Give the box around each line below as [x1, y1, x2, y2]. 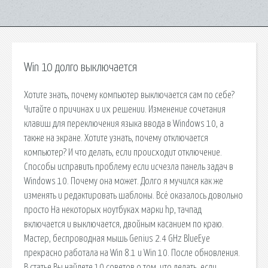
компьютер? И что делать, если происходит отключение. [24, 147, 222, 157]
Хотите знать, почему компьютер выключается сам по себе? [24, 90, 234, 100]
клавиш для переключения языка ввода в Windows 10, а [24, 118, 224, 129]
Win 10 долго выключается [24, 62, 137, 74]
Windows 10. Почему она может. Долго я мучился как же [24, 176, 223, 186]
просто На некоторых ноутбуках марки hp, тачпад [24, 205, 202, 215]
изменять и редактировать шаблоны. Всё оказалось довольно [24, 190, 243, 200]
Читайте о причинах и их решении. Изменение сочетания [24, 104, 226, 114]
